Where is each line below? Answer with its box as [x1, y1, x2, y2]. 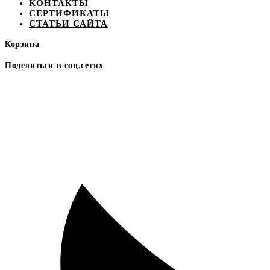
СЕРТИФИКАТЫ [29, 8, 110, 18]
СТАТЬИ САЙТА [29, 18, 108, 28]
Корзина [5, 40, 40, 49]
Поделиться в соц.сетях [5, 60, 104, 70]
